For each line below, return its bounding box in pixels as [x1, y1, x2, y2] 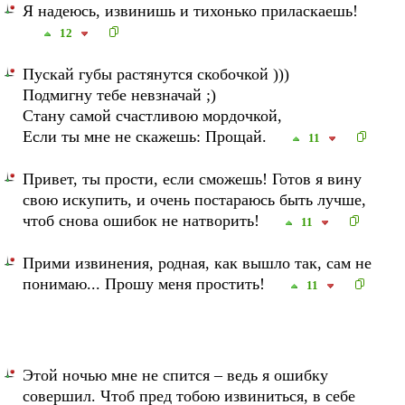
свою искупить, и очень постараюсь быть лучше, [23, 191, 367, 209]
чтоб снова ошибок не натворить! [23, 212, 265, 230]
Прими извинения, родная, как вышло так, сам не [23, 254, 372, 272]
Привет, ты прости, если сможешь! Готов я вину [23, 170, 363, 188]
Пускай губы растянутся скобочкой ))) [23, 65, 290, 83]
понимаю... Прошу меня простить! [23, 275, 270, 293]
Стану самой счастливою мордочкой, [23, 107, 283, 125]
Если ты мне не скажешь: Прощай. [23, 127, 272, 146]
